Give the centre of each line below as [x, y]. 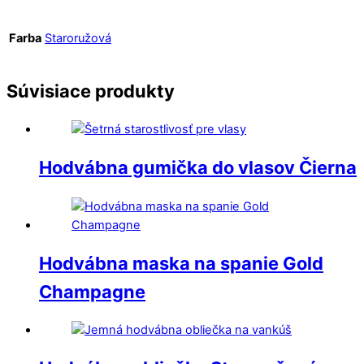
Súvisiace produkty [91, 91]
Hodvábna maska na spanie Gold [181, 263]
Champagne [92, 291]
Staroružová [78, 39]
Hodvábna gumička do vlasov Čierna [198, 168]
